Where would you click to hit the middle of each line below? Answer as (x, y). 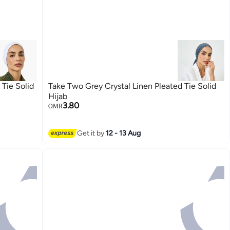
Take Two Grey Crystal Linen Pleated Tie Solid (132, 86)
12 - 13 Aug (123, 133)
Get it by (92, 133)
